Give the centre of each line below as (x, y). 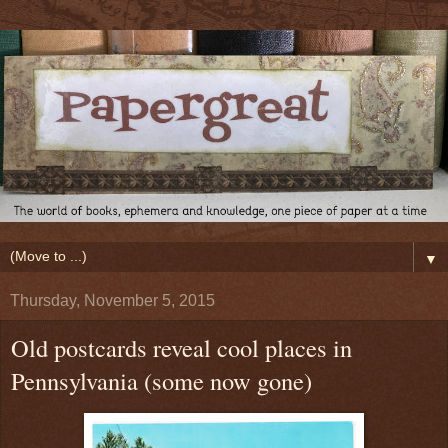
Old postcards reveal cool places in (181, 348)
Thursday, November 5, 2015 (112, 301)
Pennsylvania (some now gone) (161, 381)
